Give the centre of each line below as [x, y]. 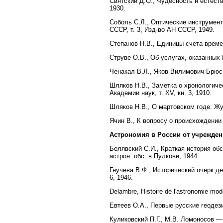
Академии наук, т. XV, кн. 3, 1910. [161, 93]
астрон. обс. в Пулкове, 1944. [154, 156]
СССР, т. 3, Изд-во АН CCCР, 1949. [162, 29]
